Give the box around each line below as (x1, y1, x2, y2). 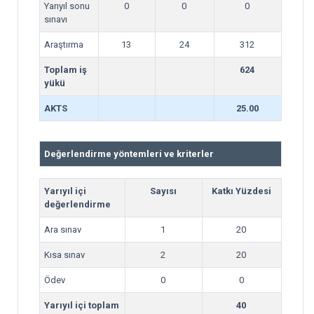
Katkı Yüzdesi (211, 186, 271, 196)
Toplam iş (44, 64, 87, 75)
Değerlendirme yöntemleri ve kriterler (44, 149, 214, 159)
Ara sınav (44, 224, 81, 235)
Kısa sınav (44, 250, 85, 260)
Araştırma (44, 39, 83, 50)
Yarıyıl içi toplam (44, 300, 119, 310)
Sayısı (149, 186, 177, 196)
